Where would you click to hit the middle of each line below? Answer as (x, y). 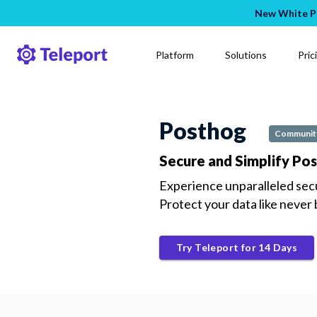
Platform (175, 54)
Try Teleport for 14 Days (237, 247)
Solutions (246, 54)
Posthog (202, 131)
